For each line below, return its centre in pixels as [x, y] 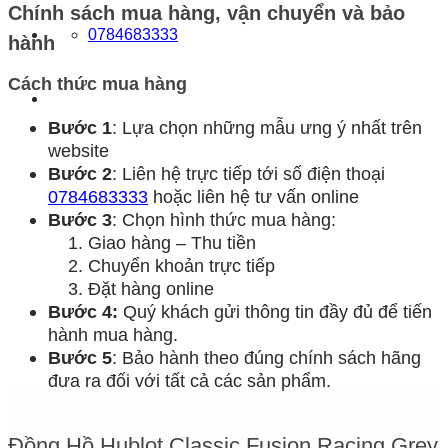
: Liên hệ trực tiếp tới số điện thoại [248, 174]
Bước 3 [80, 220]
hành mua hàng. [113, 335]
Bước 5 [80, 358]
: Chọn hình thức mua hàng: [224, 220]
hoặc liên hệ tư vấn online [253, 197]
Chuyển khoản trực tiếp [181, 266]
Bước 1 [80, 128]
